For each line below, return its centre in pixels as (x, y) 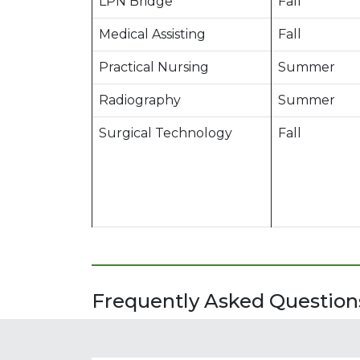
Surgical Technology (166, 133)
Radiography (140, 100)
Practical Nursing (154, 67)
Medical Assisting (152, 34)
